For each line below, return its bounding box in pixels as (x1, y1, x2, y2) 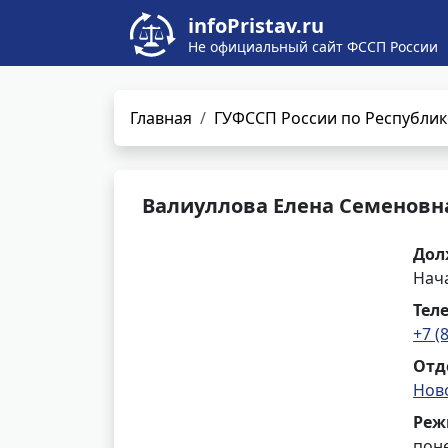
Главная (130, 107, 192, 129)
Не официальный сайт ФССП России (188, 37, 438, 56)
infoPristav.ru (188, 12, 324, 39)
